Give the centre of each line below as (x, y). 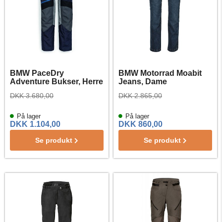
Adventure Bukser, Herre (56, 82)
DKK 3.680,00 (32, 96)
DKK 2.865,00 (140, 96)
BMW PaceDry (37, 73)
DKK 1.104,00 (35, 124)
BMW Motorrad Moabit (160, 73)
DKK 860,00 (140, 124)
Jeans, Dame (143, 82)
